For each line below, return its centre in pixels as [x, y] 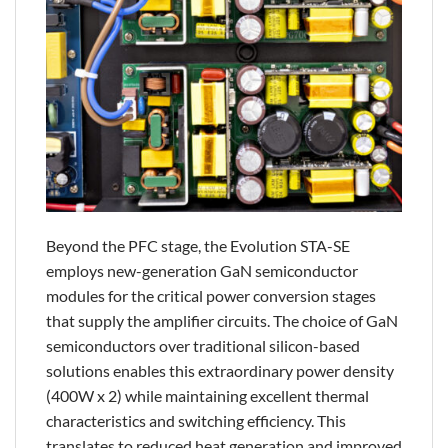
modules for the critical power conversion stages [211, 295]
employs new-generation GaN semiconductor [202, 270]
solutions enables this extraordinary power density [220, 370]
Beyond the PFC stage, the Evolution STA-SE [198, 245]
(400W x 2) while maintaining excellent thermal [207, 395]
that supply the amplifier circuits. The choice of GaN [222, 320]
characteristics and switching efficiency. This [196, 420]
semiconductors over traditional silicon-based [203, 345]
